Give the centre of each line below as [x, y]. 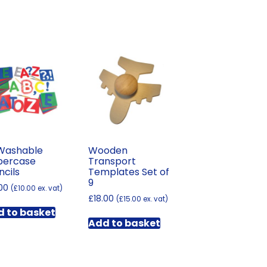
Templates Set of [129, 172]
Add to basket [125, 223]
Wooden [108, 150]
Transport [112, 161]
